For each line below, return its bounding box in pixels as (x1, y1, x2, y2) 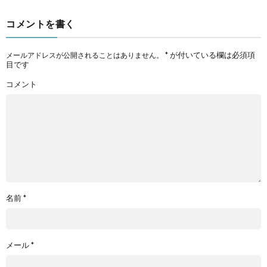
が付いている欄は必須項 (168, 50, 255, 60)
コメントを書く (6, 18, 75, 29)
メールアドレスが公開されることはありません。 (6, 51, 163, 60)
